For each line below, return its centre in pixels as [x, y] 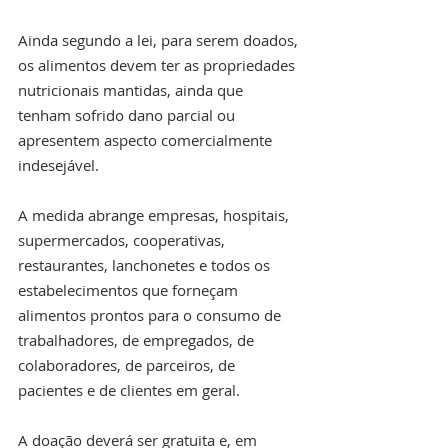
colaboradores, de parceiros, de [128, 364]
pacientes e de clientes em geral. [129, 389]
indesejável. [58, 164]
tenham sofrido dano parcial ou [128, 114]
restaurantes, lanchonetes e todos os [146, 264]
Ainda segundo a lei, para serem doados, [160, 39]
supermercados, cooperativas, [123, 239]
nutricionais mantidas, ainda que [132, 89]
